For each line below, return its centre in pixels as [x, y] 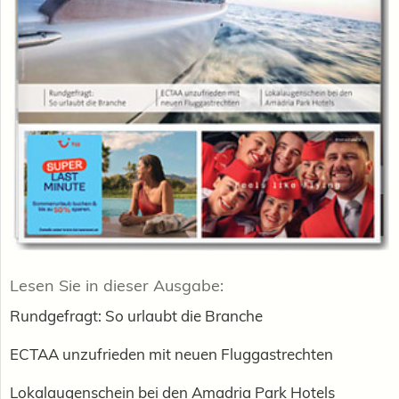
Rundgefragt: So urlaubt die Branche [136, 315]
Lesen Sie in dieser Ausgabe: [117, 285]
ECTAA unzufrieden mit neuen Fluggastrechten [171, 354]
